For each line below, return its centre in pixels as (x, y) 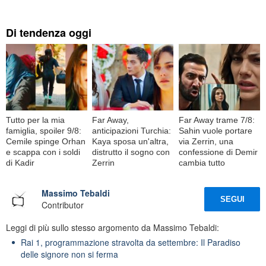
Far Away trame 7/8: (216, 120)
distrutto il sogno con (131, 152)
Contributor (63, 205)
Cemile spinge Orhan (46, 141)
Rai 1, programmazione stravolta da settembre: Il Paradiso (131, 242)
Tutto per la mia (35, 120)
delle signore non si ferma (69, 254)
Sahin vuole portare (215, 130)
